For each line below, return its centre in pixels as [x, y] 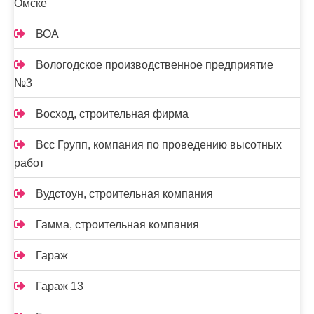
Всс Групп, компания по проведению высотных [159, 145]
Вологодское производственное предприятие [155, 65]
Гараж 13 [60, 286]
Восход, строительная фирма [112, 114]
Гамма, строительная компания [117, 225]
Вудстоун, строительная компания [124, 194]
